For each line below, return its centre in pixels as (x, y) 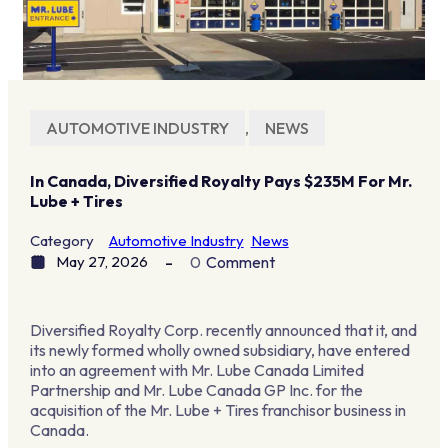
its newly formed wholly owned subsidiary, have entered (219, 349)
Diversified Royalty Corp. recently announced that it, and (223, 329)
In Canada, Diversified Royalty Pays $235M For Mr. (220, 180)
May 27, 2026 (101, 262)
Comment (240, 262)
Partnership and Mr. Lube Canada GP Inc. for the (196, 389)
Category (61, 240)
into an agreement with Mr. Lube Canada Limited (196, 369)
